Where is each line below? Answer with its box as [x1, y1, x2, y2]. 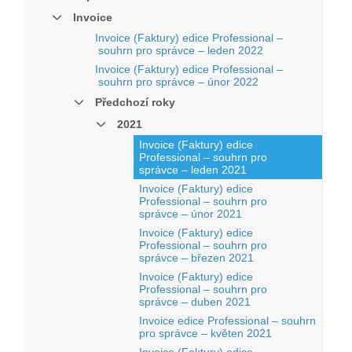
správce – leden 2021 [139, 163, 247, 176]
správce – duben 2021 [139, 295, 251, 308]
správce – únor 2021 [139, 207, 242, 220]
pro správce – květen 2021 [139, 327, 272, 339]
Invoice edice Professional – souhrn [139, 314, 316, 327]
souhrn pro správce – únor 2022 [95, 75, 258, 88]
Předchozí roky [95, 96, 175, 108]
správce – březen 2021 [139, 251, 254, 264]
